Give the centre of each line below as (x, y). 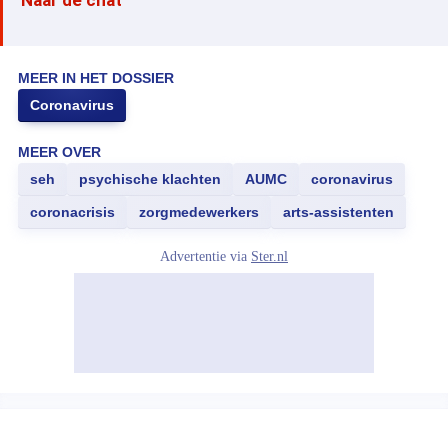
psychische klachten (150, 179)
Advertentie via (205, 256)
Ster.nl (269, 256)
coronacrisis (72, 212)
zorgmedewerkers (199, 212)
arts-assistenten (338, 212)
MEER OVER (59, 152)
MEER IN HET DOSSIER (96, 78)
